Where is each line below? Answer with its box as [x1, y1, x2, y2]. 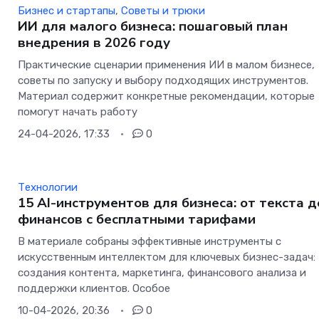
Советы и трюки [121, 4, 206, 18]
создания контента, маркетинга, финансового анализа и [18, 266, 307, 280]
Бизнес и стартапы [18, 4, 116, 18]
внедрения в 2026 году [18, 33, 171, 53]
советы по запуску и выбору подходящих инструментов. [18, 74, 309, 88]
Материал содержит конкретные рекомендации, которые [18, 90, 315, 103]
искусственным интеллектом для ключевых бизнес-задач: [18, 251, 316, 264]
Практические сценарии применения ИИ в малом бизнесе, [18, 58, 315, 72]
